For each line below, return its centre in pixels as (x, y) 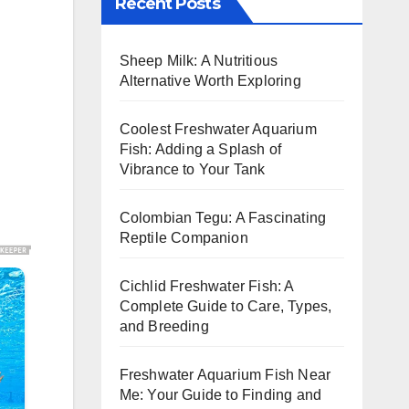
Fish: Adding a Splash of (200, 149)
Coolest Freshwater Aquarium (218, 129)
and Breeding (164, 326)
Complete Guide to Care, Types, (225, 306)
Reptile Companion (184, 237)
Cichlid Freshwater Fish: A (206, 286)
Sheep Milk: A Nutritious (199, 60)
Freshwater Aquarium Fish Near (225, 374)
